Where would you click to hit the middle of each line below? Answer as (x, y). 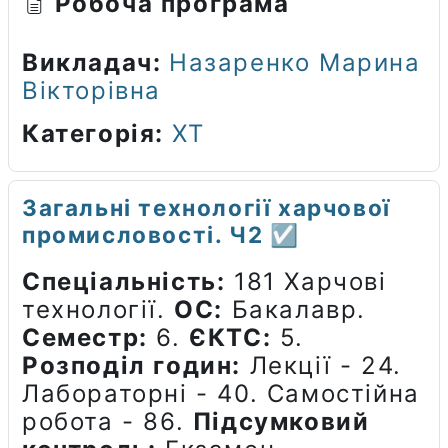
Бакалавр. (295, 309)
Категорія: (97, 133)
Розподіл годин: (131, 365)
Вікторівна (91, 90)
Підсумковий (281, 421)
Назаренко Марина (295, 62)
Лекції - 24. (321, 365)
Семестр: (85, 337)
